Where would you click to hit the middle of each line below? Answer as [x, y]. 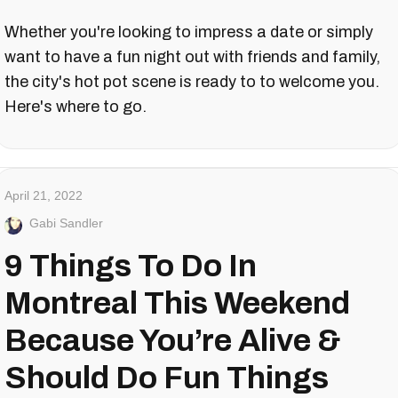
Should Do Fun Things [167, 378]
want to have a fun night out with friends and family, [192, 57]
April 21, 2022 [44, 196]
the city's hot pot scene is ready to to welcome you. [192, 82]
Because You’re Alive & [173, 341]
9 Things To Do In [131, 266]
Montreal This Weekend [177, 303]
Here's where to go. [76, 107]
